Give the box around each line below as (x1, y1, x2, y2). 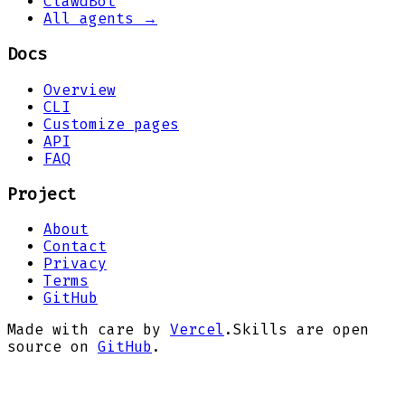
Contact (43, 238, 107, 256)
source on (7, 338, 89, 356)
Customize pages (43, 115, 179, 133)
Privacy (43, 255, 107, 273)
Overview (43, 80, 116, 99)
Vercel (170, 321, 224, 339)
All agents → (43, 10, 157, 28)
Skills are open (233, 321, 369, 339)
